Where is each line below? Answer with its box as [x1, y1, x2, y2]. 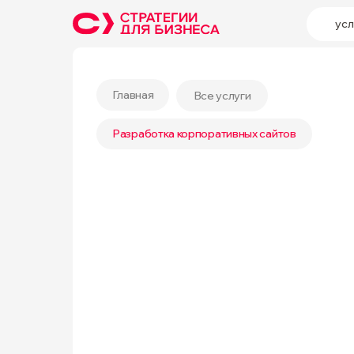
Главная [111, 87, 154, 102]
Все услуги [193, 88, 251, 103]
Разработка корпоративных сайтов [112, 126, 296, 141]
